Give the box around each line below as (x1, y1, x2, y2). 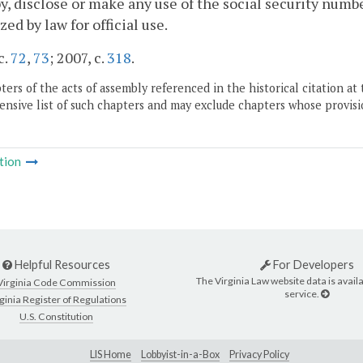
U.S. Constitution (19, 310, 93, 323)
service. (284, 287, 321, 300)
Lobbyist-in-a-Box (141, 348, 220, 361)
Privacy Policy (229, 348, 289, 361)
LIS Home (90, 348, 131, 361)
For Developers (270, 258, 354, 272)
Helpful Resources (12, 258, 110, 272)
